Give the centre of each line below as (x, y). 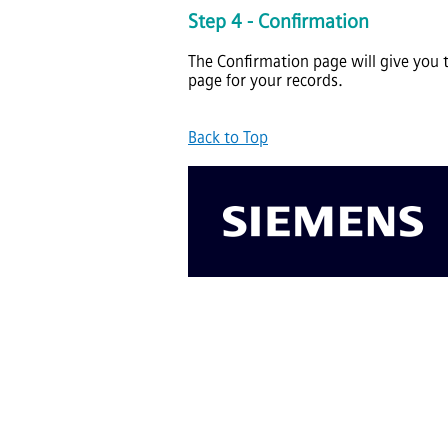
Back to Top (228, 138)
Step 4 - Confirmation (278, 22)
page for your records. (265, 81)
